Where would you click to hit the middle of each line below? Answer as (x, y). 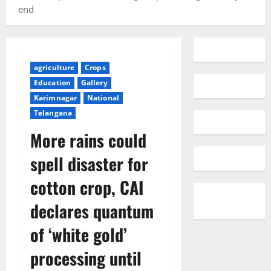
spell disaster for (89, 164)
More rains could (88, 140)
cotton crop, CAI (87, 187)
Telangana (53, 113)
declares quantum (92, 211)
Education (52, 83)
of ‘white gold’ (79, 234)
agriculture (54, 67)
